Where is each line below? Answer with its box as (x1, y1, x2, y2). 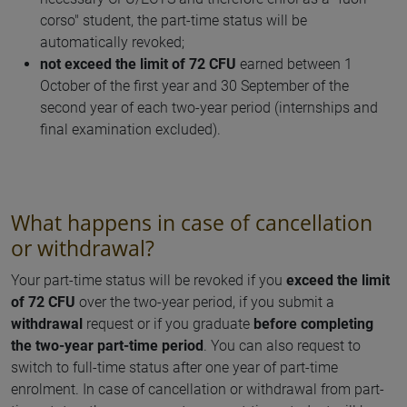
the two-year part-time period (11, 337, 203, 354)
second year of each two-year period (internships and (40, 99, 378, 116)
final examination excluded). (40, 121, 221, 138)
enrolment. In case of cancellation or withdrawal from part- (11, 381, 384, 398)
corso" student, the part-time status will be (40, 12, 307, 29)
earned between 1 (236, 55, 352, 73)
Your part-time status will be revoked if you (11, 272, 286, 289)
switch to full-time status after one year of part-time (11, 359, 338, 376)
